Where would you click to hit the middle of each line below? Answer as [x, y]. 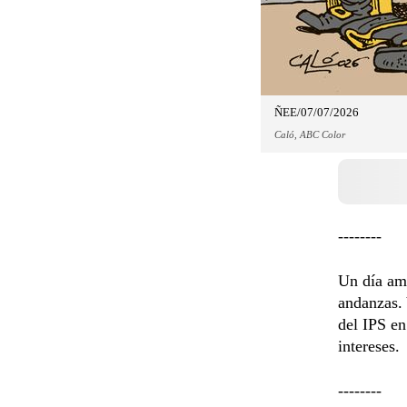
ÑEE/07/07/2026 [317, 112]
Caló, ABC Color [310, 134]
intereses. [369, 346]
